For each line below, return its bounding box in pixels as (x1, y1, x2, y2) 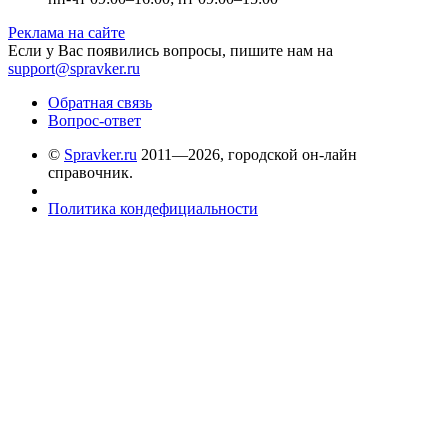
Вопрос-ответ (48, 111, 141, 129)
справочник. (48, 163, 133, 181)
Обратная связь (48, 93, 152, 111)
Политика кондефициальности (48, 199, 258, 217)
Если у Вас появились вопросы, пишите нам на (8, 41, 333, 59)
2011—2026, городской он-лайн (137, 145, 357, 163)
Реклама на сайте (8, 23, 125, 41)
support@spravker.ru (8, 59, 140, 77)
